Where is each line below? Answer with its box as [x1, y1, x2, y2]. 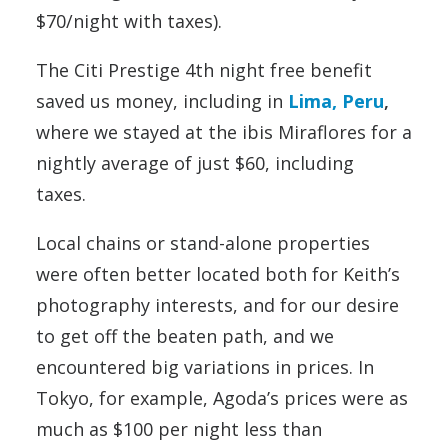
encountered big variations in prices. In [36, 354, 374, 379]
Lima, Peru [288, 88, 384, 113]
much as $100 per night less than [36, 416, 322, 441]
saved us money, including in [36, 88, 288, 113]
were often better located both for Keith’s [36, 261, 400, 286]
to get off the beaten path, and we [36, 323, 334, 348]
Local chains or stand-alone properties [36, 230, 370, 255]
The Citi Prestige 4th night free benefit [36, 57, 372, 82]
